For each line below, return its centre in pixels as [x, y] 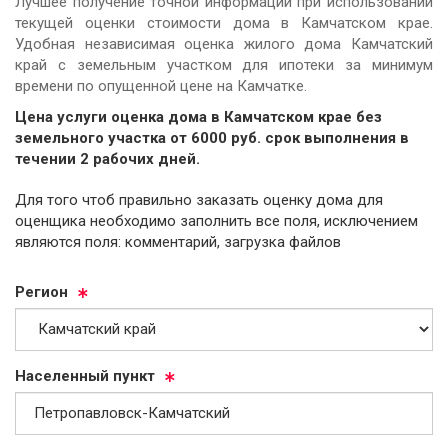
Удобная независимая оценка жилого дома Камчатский [224, 43]
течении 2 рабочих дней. [107, 159]
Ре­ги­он [41, 291]
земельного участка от [103, 138]
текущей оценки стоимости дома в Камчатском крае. [224, 22]
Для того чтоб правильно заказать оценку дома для [139, 199]
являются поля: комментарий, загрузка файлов [178, 241]
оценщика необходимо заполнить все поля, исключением [216, 220]
